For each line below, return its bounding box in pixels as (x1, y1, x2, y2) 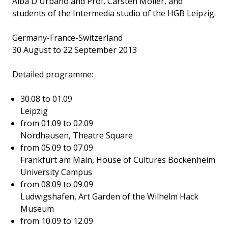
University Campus (20, 166, 92, 178)
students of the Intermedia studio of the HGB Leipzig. (12, 7, 216, 19)
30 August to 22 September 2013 (12, 44, 137, 55)
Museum (20, 203, 54, 214)
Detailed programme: (12, 68, 93, 80)
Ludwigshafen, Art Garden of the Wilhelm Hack (20, 190, 198, 202)
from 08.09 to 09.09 (20, 178, 93, 190)
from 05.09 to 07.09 (20, 141, 93, 153)
